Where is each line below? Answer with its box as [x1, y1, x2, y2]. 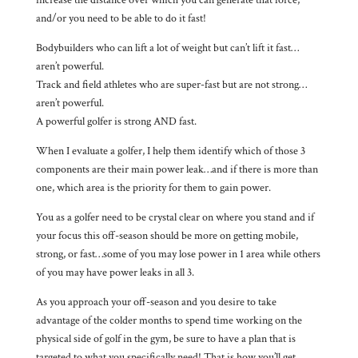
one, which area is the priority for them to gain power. [35, 180, 271, 195]
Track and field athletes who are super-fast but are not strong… [35, 77, 307, 92]
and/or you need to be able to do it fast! [35, 10, 206, 26]
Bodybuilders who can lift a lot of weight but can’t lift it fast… [35, 40, 299, 55]
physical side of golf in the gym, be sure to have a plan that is [35, 331, 296, 346]
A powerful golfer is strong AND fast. [35, 113, 197, 129]
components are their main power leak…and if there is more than [35, 161, 318, 177]
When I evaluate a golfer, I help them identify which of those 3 [35, 143, 305, 158]
